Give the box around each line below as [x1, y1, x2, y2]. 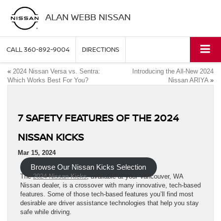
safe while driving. [20, 208, 72, 216]
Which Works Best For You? [7, 76, 88, 84]
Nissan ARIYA [168, 76, 208, 84]
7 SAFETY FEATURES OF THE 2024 [18, 111, 179, 125]
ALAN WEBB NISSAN [45, 10, 131, 23]
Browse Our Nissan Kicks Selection [31, 163, 147, 172]
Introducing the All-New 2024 [132, 68, 214, 75]
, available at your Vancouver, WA [87, 173, 183, 181]
